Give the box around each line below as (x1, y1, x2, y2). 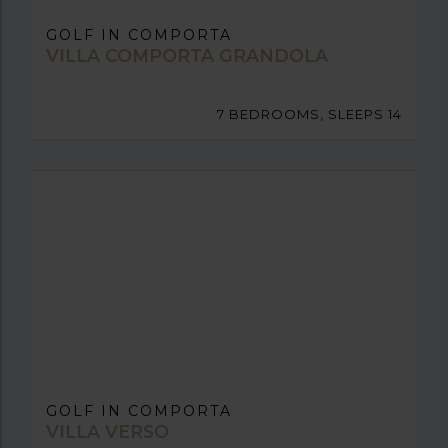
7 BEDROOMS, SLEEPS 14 (217, 106, 402, 123)
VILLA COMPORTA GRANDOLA (46, 45, 328, 67)
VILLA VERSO (46, 421, 169, 443)
